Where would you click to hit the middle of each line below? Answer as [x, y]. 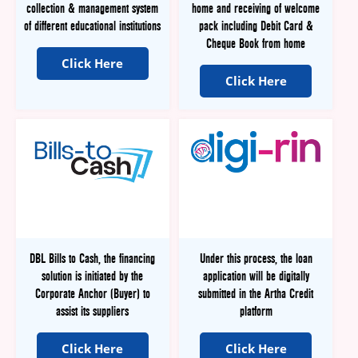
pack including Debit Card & [256, 26]
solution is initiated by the [93, 276]
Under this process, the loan [256, 259]
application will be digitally [256, 276]
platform [256, 311]
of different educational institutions [93, 26]
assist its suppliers [93, 311]
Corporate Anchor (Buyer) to [92, 294]
